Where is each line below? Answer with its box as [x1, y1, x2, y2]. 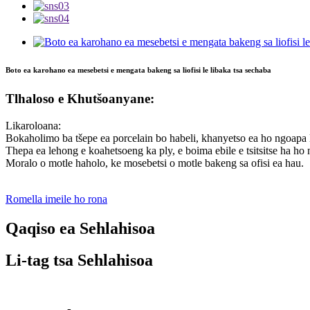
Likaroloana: [6, 119, 61, 131]
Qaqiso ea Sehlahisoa [6, 219, 155, 237]
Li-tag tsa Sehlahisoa [6, 251, 153, 270]
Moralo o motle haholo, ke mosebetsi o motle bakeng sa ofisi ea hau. [6, 156, 304, 169]
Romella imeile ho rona [6, 192, 107, 205]
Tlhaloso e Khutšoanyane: [6, 91, 154, 106]
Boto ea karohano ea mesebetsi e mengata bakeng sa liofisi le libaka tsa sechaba [6, 65, 271, 74]
